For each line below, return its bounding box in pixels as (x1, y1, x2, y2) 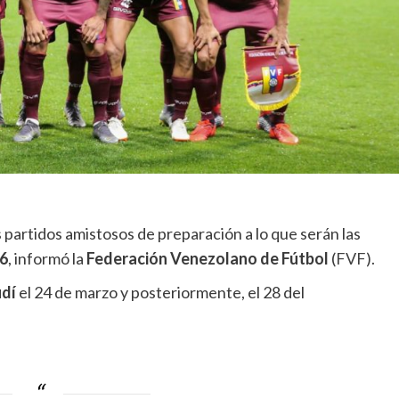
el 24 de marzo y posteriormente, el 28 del (15, 282, 305, 303)
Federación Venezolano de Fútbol (85, 248, 331, 269)
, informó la (7, 248, 86, 269)
